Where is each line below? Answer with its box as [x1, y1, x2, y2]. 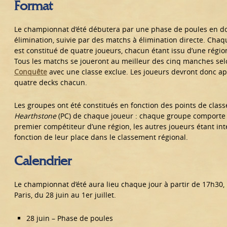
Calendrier [14, 152, 71, 169]
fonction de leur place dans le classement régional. [14, 132, 188, 142]
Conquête [14, 66, 47, 77]
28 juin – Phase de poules [26, 213, 113, 223]
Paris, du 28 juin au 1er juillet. [14, 190, 116, 200]
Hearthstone [14, 110, 56, 121]
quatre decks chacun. [14, 77, 87, 87]
